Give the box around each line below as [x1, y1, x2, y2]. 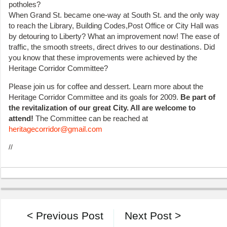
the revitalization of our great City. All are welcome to [9, 103, 196, 112]
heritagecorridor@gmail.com [9, 125, 102, 134]
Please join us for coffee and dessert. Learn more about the [9, 82, 203, 91]
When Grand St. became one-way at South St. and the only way [9, 10, 219, 19]
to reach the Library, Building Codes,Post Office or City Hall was [9, 21, 219, 30]
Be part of [178, 93, 215, 102]
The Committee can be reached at [33, 114, 148, 123]
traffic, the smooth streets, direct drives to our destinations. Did [9, 42, 215, 51]
